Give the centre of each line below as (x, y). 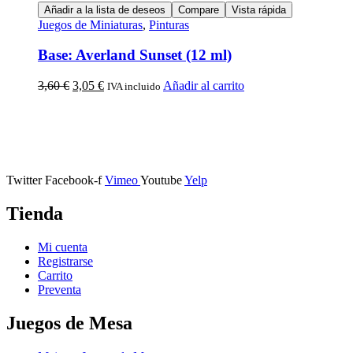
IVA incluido (134, 86)
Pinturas (169, 24)
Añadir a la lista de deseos (105, 9)
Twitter (24, 180)
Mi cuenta (63, 247)
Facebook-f (73, 180)
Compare (199, 9)
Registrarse (65, 261)
